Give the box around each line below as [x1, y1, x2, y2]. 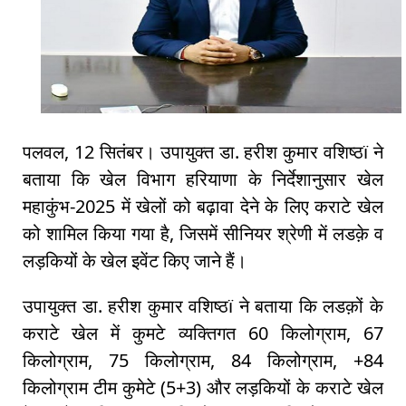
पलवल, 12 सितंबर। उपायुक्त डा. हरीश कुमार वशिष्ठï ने [23, 140, 383, 165]
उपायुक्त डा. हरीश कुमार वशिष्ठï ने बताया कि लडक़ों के [23, 294, 383, 319]
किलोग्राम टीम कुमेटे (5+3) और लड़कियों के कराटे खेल [23, 375, 383, 401]
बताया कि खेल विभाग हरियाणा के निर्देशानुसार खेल [23, 167, 383, 192]
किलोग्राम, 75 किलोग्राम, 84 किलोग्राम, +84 [23, 348, 383, 373]
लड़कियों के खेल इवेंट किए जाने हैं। [23, 248, 246, 274]
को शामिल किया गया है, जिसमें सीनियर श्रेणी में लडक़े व [23, 221, 383, 246]
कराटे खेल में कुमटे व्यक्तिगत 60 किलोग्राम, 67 [23, 321, 383, 346]
